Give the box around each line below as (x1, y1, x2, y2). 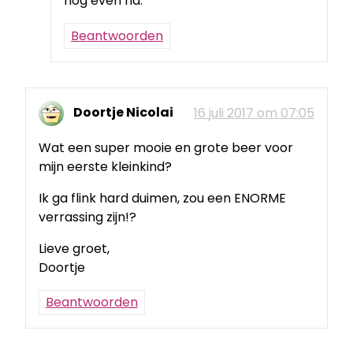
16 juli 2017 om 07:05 (194, 103, 314, 122)
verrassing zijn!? (39, 207, 136, 226)
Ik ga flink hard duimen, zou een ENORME (39, 188, 286, 207)
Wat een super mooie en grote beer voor (39, 138, 293, 157)
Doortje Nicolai (73, 103, 173, 122)
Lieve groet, (39, 239, 110, 258)
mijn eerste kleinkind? (39, 157, 172, 176)
